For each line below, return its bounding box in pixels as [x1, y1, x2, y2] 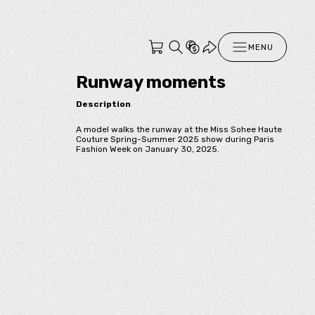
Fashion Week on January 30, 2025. [76, 143, 219, 154]
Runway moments [76, 72, 226, 92]
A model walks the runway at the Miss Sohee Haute [76, 124, 282, 134]
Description [76, 98, 131, 109]
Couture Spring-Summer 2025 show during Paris [76, 134, 274, 144]
